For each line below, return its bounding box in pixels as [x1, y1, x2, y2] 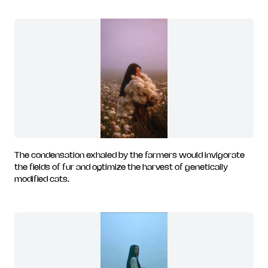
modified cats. [14, 176, 69, 184]
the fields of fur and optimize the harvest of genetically [14, 164, 228, 172]
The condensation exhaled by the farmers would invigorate [14, 152, 245, 160]
